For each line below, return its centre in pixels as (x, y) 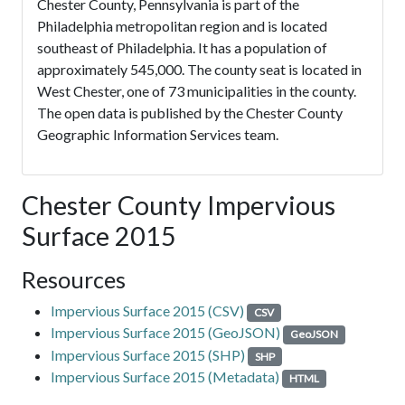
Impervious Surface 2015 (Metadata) (165, 376)
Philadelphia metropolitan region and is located (182, 26)
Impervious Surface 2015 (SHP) (148, 354)
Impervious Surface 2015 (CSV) (147, 311)
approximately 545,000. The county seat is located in (199, 70)
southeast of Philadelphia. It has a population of (182, 48)
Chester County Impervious (179, 206)
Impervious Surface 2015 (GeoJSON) (165, 333)
